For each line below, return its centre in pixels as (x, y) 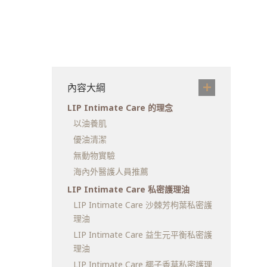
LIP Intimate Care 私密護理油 (128, 190)
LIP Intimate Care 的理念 (120, 108)
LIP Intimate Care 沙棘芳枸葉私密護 (143, 205)
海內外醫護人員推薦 (111, 172)
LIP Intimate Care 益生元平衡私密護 (143, 235)
